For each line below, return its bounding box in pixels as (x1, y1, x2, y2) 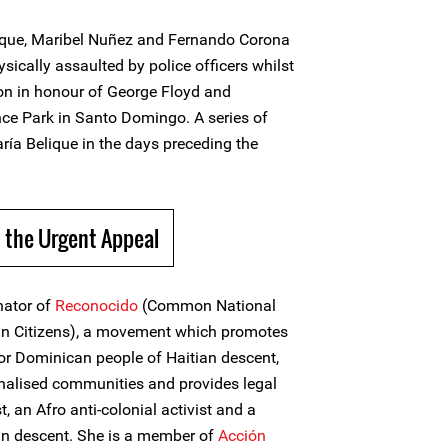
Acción (218, 426, 266, 445)
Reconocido (55, 296, 138, 315)
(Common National (138, 296, 276, 315)
